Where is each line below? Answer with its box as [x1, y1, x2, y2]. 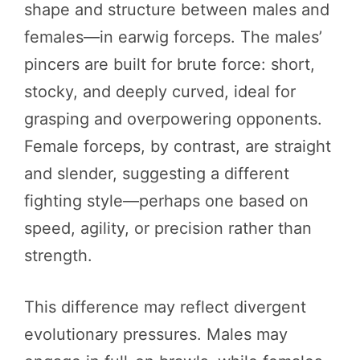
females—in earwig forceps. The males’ [24, 27, 322, 47]
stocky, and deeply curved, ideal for [24, 81, 296, 101]
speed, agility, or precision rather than [24, 218, 312, 238]
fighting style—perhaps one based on [24, 190, 309, 211]
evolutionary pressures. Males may [24, 324, 288, 344]
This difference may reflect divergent [24, 297, 306, 317]
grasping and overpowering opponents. [24, 108, 322, 129]
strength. [24, 245, 92, 265]
